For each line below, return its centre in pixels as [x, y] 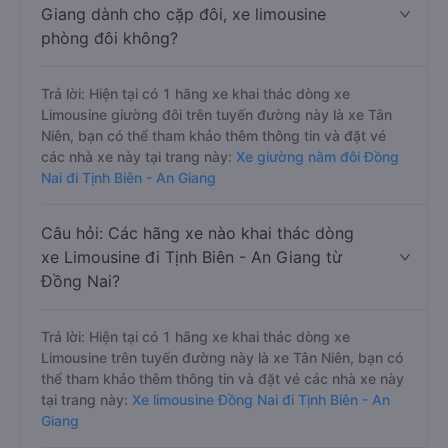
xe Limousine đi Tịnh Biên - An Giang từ [191, 257]
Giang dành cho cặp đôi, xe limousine [183, 14]
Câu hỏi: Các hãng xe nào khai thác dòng [197, 233]
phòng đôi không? [109, 38]
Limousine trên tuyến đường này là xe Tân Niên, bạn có [222, 357]
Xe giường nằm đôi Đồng [317, 156]
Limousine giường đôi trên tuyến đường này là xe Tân [216, 114]
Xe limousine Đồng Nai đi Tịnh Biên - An [259, 399]
